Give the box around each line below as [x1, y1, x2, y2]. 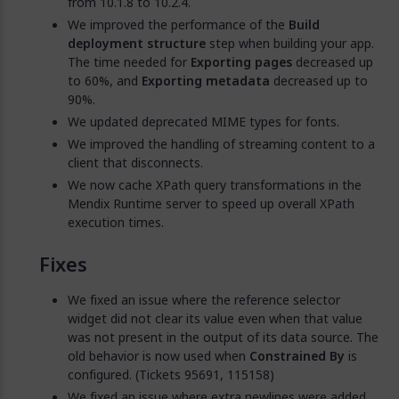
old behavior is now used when [68, 346, 249, 365]
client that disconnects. [68, 153, 203, 172]
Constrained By [249, 346, 345, 365]
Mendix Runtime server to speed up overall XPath [68, 194, 354, 213]
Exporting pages [191, 53, 292, 71]
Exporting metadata [142, 71, 270, 90]
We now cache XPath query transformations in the [68, 175, 362, 194]
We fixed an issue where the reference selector [68, 290, 340, 309]
